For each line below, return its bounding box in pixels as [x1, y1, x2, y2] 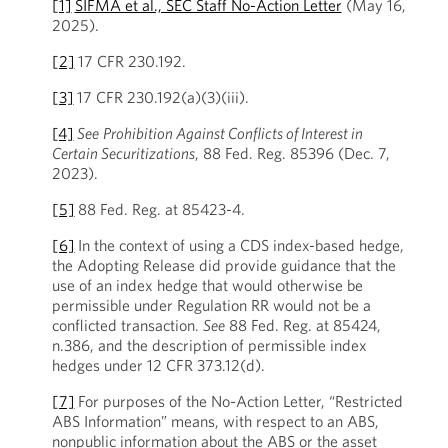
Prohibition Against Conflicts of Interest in [102, 123, 363, 143]
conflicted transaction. [51, 315, 203, 335]
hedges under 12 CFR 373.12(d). [51, 355, 275, 375]
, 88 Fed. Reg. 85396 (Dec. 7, [194, 143, 390, 163]
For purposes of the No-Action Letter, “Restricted [74, 391, 403, 411]
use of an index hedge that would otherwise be [51, 275, 363, 295]
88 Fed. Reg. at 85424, [224, 315, 381, 335]
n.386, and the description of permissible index [51, 335, 367, 355]
